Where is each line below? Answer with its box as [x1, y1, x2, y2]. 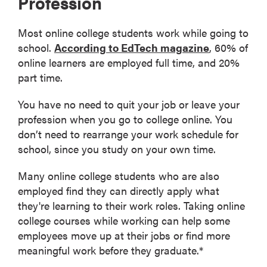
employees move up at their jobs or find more [18, 227, 230, 243]
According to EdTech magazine [54, 39, 209, 55]
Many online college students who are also [18, 167, 219, 183]
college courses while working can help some [18, 212, 230, 228]
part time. [18, 69, 63, 85]
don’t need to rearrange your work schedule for [18, 126, 238, 141]
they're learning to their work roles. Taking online [18, 197, 245, 213]
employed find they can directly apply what [18, 182, 219, 198]
